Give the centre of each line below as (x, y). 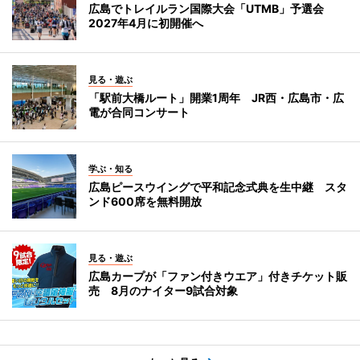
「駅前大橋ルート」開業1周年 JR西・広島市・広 (216, 98)
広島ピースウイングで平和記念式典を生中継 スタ (218, 187)
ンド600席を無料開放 (145, 202)
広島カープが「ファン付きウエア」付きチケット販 (218, 276)
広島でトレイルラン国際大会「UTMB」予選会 (212, 9)
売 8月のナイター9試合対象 (163, 291)
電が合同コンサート (139, 112)
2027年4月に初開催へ (146, 23)
